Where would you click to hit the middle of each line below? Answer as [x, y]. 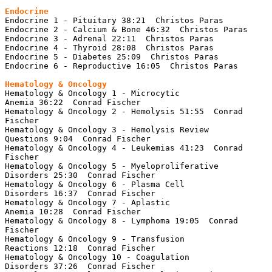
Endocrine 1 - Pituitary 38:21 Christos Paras [114, 20]
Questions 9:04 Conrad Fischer [78, 138]
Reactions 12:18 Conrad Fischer [80, 248]
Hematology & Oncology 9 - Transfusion [95, 239]
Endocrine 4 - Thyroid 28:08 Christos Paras [109, 47]
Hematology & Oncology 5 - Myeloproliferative [112, 166]
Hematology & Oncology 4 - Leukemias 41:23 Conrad [124, 148]
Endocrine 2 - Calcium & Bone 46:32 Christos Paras [126, 29]
